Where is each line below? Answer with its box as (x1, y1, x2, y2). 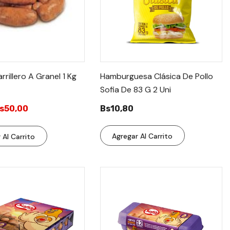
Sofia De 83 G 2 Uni (100, 84, 171, 95)
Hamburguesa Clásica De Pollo (100, 70, 213, 82)
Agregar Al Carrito (112, 131, 173, 141)
